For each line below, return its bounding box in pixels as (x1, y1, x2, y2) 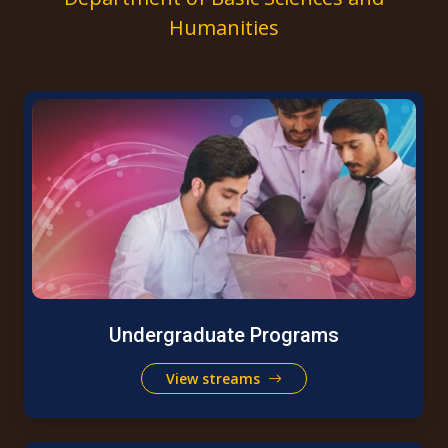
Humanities (169, 13, 279, 41)
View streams (166, 368, 264, 388)
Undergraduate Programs (109, 322, 339, 347)
